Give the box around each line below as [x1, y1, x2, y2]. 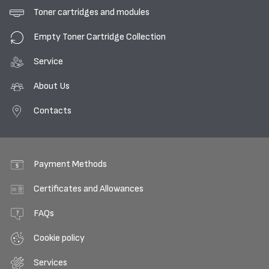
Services [34, 258, 67, 268]
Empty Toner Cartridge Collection [34, 32, 166, 42]
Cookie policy [34, 233, 85, 243]
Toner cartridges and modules [34, 7, 150, 17]
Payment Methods [34, 159, 107, 169]
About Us [34, 81, 70, 91]
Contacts [34, 106, 71, 116]
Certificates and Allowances [34, 184, 144, 194]
